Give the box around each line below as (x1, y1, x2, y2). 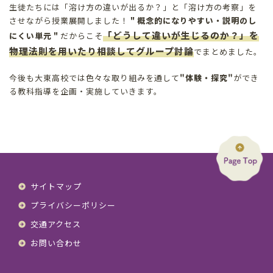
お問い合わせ (30, 237, 82, 249)
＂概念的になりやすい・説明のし (129, 15, 257, 27)
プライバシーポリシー (30, 199, 116, 211)
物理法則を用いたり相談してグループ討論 (9, 44, 194, 58)
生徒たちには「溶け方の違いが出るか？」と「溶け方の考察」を (9, 1, 257, 13)
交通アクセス (30, 218, 81, 230)
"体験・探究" (180, 72, 233, 84)
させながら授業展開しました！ (9, 15, 129, 27)
